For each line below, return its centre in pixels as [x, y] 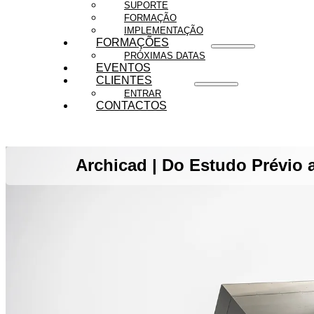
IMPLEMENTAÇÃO [163, 30]
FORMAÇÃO [150, 18]
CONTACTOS [131, 105]
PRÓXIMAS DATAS [164, 55]
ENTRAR [142, 93]
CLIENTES [124, 80]
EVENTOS [123, 67]
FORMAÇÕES [132, 42]
